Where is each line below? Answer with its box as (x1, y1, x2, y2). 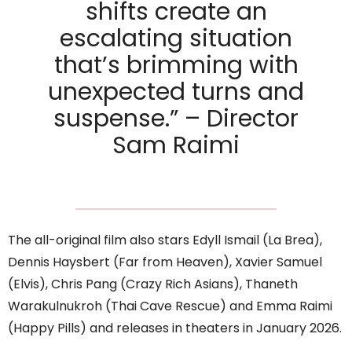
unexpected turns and (48, 75, 304, 109)
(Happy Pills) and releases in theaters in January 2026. (8, 319, 342, 338)
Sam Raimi (112, 129, 240, 163)
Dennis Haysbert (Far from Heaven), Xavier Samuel (8, 253, 322, 272)
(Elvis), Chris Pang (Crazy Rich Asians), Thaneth (8, 275, 298, 294)
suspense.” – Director (53, 102, 299, 136)
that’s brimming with (53, 49, 299, 82)
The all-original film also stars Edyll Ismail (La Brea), (8, 231, 322, 250)
